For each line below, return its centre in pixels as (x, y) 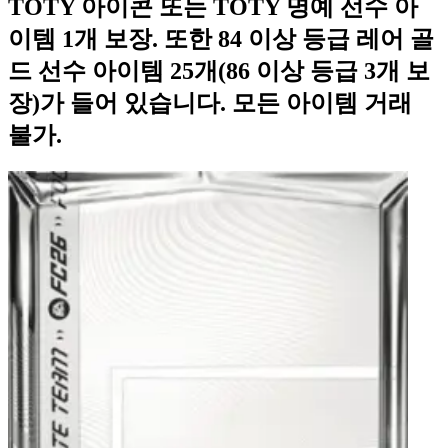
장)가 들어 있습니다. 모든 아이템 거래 (210, 102)
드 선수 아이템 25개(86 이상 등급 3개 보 (219, 70)
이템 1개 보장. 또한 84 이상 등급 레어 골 (221, 38)
